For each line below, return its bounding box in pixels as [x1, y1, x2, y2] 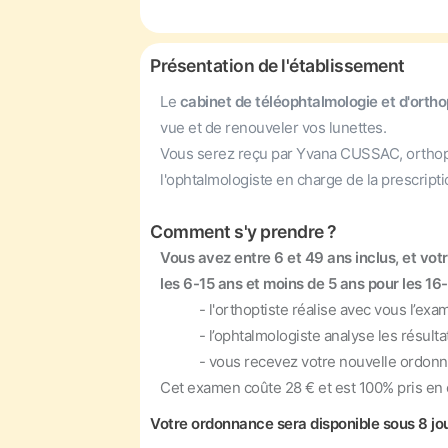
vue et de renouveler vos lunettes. [160, 118, 386, 137]
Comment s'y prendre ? [150, 221, 337, 242]
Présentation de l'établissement [150, 55, 405, 76]
